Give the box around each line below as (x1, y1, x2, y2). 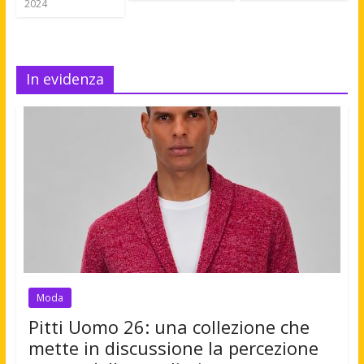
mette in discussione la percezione (28, 336, 318, 361)
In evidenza (25, 69, 104, 89)
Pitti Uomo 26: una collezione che (28, 314, 310, 340)
